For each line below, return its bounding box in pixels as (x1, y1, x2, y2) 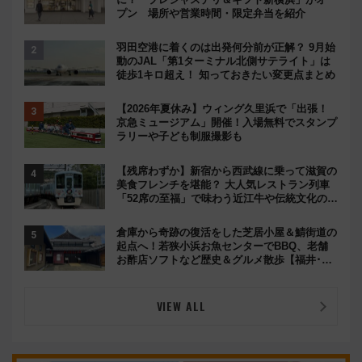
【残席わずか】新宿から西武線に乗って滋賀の (116, 164, 337, 177)
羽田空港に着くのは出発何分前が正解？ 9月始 (116, 41, 335, 53)
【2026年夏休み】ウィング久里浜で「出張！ (116, 103, 328, 116)
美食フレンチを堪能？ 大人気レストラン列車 (116, 178, 330, 191)
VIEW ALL (156, 297, 206, 314)
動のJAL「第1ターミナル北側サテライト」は (116, 55, 330, 67)
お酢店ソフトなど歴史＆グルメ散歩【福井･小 (116, 253, 332, 266)
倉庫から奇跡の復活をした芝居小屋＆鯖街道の (116, 225, 337, 238)
